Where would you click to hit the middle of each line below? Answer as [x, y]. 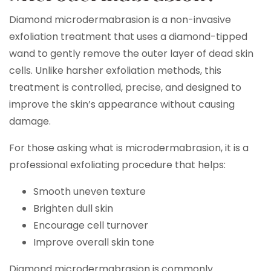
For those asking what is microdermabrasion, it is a [129, 148]
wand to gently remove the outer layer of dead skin [131, 54]
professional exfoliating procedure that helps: [117, 165]
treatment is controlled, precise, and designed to [125, 87]
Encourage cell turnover [91, 225]
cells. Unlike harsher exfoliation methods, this [115, 70]
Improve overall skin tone [94, 242]
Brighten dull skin [73, 208]
